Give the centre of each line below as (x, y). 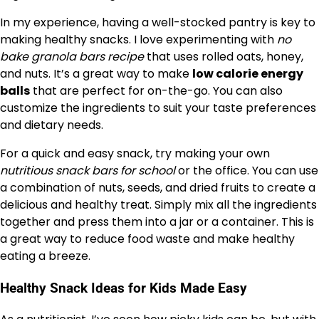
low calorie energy (248, 73)
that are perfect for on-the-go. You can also (156, 90)
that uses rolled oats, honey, (224, 56)
